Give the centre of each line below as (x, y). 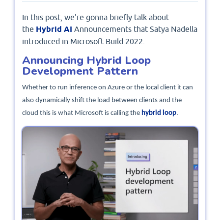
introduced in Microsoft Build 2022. (83, 41)
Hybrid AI (55, 29)
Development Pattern (80, 71)
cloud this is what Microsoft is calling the (82, 113)
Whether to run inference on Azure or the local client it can (108, 88)
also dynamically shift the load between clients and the (102, 101)
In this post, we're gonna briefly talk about (96, 17)
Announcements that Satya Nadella (136, 29)
